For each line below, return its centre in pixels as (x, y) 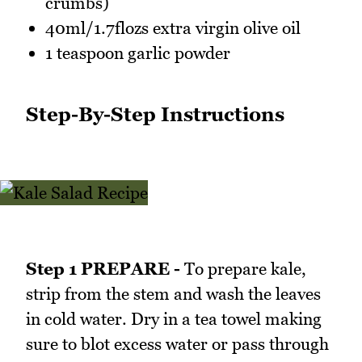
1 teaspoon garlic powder (138, 53)
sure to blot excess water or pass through (177, 343)
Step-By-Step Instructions (155, 115)
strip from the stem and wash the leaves (173, 293)
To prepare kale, (243, 268)
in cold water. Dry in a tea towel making (174, 318)
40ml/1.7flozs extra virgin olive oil (173, 28)
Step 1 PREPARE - (103, 268)
